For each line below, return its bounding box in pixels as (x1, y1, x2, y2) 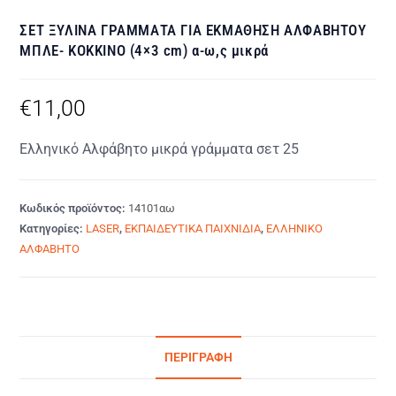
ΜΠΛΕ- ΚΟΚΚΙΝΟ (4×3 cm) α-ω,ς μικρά (19, 42, 269, 59)
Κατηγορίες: (19, 222, 87, 235)
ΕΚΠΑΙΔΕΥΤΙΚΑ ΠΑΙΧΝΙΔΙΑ (125, 222, 262, 235)
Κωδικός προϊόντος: (19, 202, 129, 215)
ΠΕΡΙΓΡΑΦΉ (164, 350, 232, 365)
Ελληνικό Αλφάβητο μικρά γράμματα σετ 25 (19, 141, 300, 157)
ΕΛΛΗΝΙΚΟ (266, 222, 324, 235)
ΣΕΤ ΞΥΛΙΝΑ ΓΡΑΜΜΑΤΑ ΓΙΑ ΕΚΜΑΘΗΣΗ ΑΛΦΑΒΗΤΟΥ (19, 21, 367, 39)
